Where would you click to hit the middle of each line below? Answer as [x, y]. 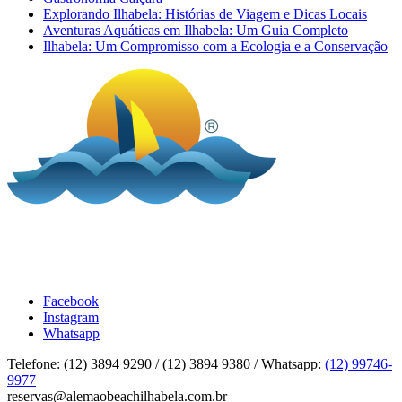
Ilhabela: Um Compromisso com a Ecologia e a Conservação [215, 47]
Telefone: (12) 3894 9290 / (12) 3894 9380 [129, 364]
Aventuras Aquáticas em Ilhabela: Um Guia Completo [196, 31]
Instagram [71, 318]
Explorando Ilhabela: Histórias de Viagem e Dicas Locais [205, 14]
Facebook [71, 301]
